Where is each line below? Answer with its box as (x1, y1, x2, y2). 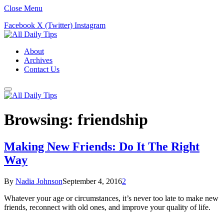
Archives (24, 56, 52, 64)
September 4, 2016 (62, 176, 122, 185)
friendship (77, 110, 148, 129)
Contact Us (24, 65, 59, 73)
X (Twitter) (37, 21, 72, 29)
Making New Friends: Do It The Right (4, 139, 199, 153)
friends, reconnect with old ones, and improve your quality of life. (4, 202, 210, 211)
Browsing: (4, 110, 77, 129)
